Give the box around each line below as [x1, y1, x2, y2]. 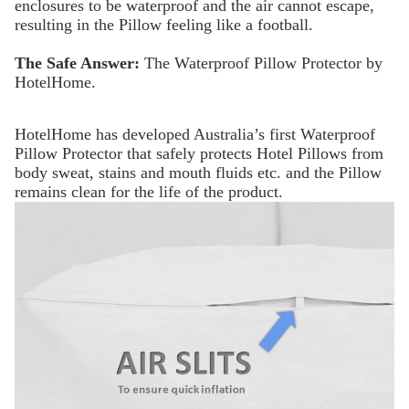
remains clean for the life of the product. [15, 182, 283, 201]
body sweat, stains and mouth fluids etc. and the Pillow [15, 163, 382, 182]
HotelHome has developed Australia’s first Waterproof [15, 124, 375, 143]
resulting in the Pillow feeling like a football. [15, 15, 313, 34]
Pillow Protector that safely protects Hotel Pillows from [15, 143, 383, 163]
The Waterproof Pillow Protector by [144, 53, 383, 72]
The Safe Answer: [15, 53, 144, 72]
